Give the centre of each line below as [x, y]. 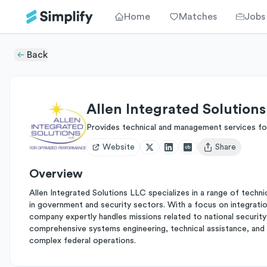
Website [119, 147]
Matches [198, 17]
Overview [56, 174]
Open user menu [233, 152]
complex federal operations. [83, 241]
